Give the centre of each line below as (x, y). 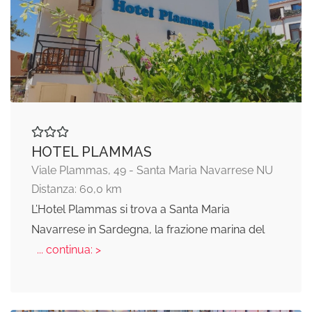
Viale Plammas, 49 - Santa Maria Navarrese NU (152, 171)
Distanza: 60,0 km (77, 189)
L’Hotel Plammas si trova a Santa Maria (131, 210)
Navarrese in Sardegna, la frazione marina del (148, 230)
